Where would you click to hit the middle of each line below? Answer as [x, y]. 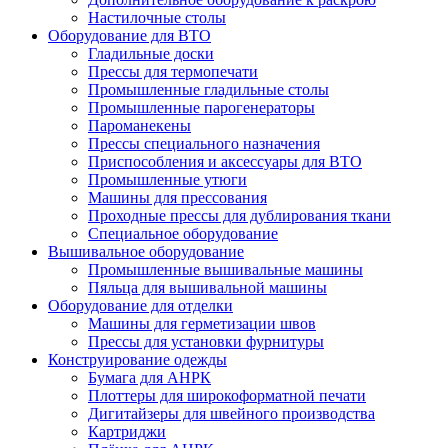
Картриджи [127, 431]
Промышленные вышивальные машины [225, 269]
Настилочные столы [157, 17]
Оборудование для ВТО [129, 35]
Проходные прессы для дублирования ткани [239, 215]
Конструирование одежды [137, 359]
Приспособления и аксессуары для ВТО [225, 161]
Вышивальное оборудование [146, 251]
